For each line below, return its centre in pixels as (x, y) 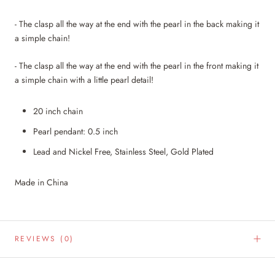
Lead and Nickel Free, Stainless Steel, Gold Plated (125, 151)
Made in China (41, 182)
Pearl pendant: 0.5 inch (76, 131)
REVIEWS (38, 238)
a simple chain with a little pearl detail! (85, 80)
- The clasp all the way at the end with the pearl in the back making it (137, 24)
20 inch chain (58, 111)
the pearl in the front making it (203, 66)
